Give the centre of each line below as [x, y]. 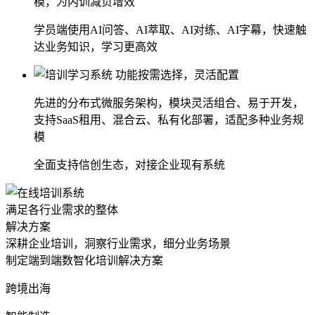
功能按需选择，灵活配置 [177, 75]
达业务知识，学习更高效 [96, 46]
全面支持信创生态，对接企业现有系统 [129, 165]
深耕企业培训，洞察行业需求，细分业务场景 [118, 243]
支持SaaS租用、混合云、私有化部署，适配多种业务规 [169, 120]
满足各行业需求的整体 [62, 210]
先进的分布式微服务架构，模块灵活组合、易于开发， [169, 103]
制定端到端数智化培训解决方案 [84, 260]
